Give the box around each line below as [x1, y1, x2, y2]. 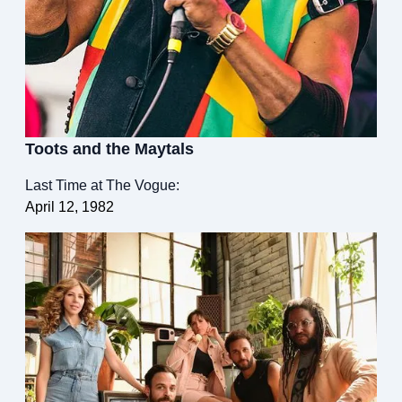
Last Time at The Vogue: [25, 178, 179, 194]
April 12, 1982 [25, 199, 114, 215]
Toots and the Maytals [25, 140, 194, 159]
